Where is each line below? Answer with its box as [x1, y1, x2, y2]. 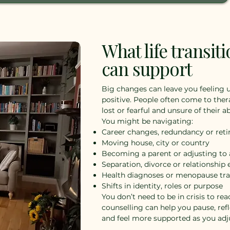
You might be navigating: [102, 117, 193, 126]
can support [102, 56, 193, 81]
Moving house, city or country [102, 138, 209, 147]
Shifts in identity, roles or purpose [102, 181, 223, 190]
